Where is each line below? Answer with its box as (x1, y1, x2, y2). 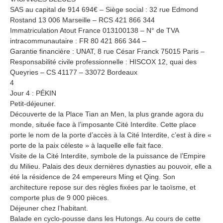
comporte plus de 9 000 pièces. (10, 193, 109, 202)
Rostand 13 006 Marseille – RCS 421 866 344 (10, 15, 155, 24)
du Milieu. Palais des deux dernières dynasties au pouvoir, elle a (10, 162, 212, 170)
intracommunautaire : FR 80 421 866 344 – (10, 36, 146, 45)
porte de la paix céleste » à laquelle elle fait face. (10, 141, 163, 149)
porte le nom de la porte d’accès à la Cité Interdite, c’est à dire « (10, 130, 212, 139)
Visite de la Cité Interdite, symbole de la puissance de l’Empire (10, 151, 206, 160)
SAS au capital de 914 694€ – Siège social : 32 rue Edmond (10, 5, 198, 13)
